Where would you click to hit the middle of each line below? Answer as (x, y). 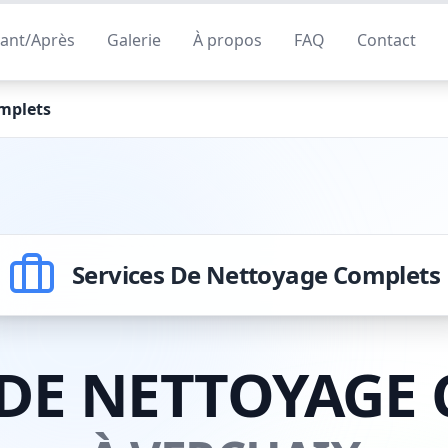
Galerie (133, 40)
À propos (227, 40)
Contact (386, 40)
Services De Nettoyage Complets (256, 274)
